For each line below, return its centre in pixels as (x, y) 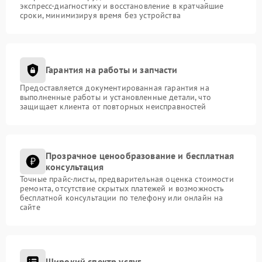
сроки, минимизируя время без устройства (100, 15)
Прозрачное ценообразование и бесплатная (140, 155)
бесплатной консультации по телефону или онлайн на (122, 197)
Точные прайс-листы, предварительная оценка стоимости (127, 179)
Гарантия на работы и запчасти (112, 70)
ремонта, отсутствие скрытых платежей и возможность (122, 188)
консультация (75, 166)
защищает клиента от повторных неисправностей (113, 106)
